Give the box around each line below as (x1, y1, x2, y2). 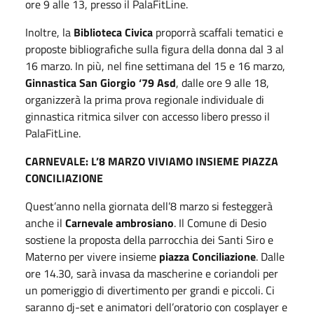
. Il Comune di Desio (174, 214, 266, 231)
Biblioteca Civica (74, 23, 153, 41)
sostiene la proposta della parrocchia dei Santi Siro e (25, 231, 273, 248)
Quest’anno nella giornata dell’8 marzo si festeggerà (25, 197, 273, 214)
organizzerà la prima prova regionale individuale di (25, 90, 264, 108)
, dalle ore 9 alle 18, (176, 74, 269, 91)
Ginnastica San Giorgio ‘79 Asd (25, 74, 176, 91)
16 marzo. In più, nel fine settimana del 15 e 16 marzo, (25, 57, 285, 74)
